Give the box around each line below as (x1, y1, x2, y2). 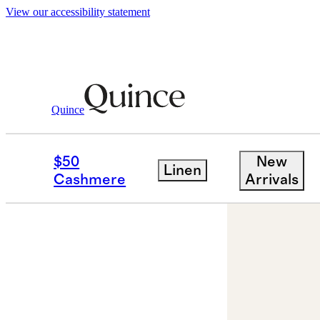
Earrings (141, 84, 188, 99)
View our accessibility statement (6, 6, 150, 18)
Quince (51, 103, 84, 116)
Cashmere (54, 171, 126, 187)
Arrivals (244, 171, 299, 187)
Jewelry (88, 84, 130, 99)
